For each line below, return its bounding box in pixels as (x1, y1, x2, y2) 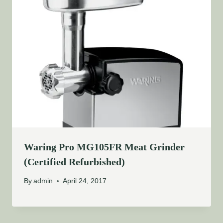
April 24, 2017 (63, 177, 107, 185)
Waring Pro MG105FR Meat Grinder (24, 141, 185, 152)
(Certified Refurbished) (24, 156, 125, 167)
